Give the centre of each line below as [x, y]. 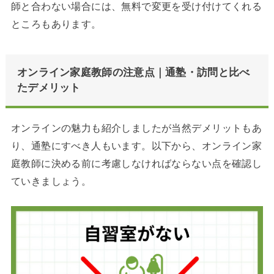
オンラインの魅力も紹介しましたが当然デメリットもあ [136, 128]
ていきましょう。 [51, 181]
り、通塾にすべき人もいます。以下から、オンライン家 [136, 145]
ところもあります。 [56, 24]
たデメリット [49, 88]
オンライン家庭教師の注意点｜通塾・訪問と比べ [133, 72]
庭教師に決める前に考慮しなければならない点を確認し [136, 163]
